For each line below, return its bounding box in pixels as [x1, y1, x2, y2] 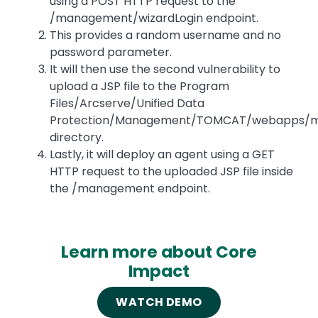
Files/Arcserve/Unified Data [50, 95, 204, 112]
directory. [50, 129, 104, 146]
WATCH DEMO [116, 294, 202, 311]
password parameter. [50, 44, 172, 61]
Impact [128, 260, 190, 283]
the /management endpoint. [50, 180, 210, 197]
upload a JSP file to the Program [50, 78, 229, 95]
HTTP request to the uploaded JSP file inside [50, 163, 293, 180]
